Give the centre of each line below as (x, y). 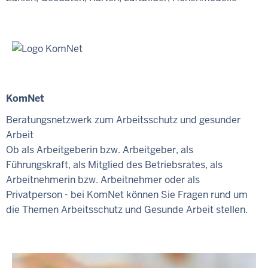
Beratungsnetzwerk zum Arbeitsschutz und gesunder (123, 120)
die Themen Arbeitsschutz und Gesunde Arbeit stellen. (127, 210)
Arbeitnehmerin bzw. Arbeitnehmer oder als (103, 180)
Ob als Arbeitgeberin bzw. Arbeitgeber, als (100, 150)
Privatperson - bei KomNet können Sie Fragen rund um (127, 195)
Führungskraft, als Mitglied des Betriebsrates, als (114, 165)
